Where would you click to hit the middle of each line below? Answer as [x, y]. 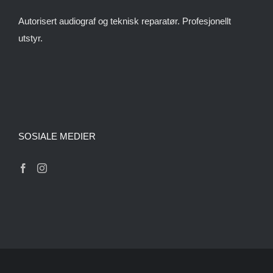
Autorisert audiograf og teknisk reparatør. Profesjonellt [125, 21]
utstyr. [30, 38]
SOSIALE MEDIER [57, 136]
